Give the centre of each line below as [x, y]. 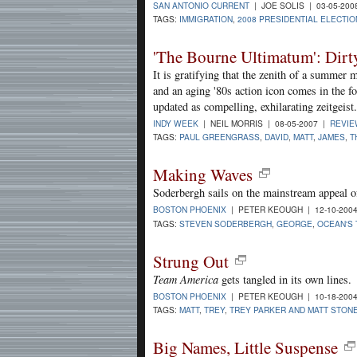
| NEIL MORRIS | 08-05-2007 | [264, 124]
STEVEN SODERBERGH [226, 223]
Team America [186, 279]
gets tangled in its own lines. [285, 279]
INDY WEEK [176, 124]
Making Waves [203, 175]
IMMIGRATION [206, 18]
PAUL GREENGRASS [220, 137]
